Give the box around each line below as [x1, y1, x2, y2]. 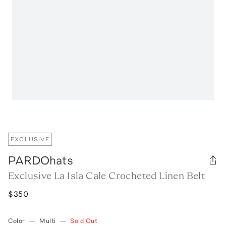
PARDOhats [8, 152, 73, 167]
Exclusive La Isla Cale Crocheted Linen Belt [8, 169, 205, 182]
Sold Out [70, 216, 98, 224]
